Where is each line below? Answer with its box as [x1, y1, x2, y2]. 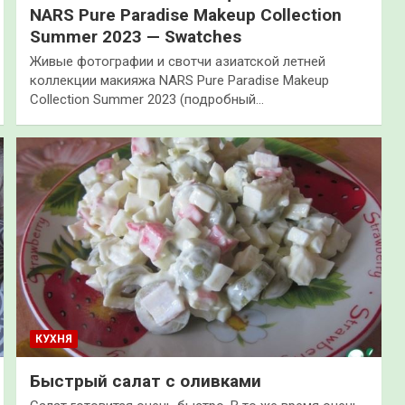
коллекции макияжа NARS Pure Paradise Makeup [29, 72, 329, 89]
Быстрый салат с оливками [29, 371, 261, 392]
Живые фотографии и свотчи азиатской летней [29, 53, 325, 71]
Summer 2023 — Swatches [29, 26, 241, 48]
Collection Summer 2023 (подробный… [29, 91, 264, 108]
